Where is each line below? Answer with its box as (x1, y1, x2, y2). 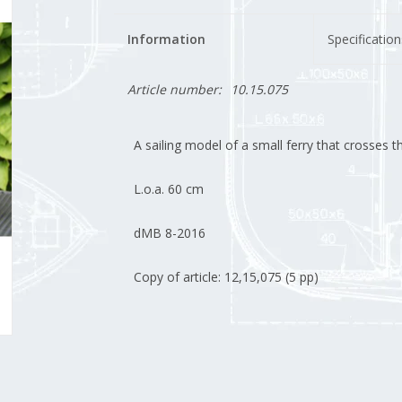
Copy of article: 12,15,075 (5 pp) (133, 268, 319, 285)
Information (127, 31, 205, 48)
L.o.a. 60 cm (133, 180, 204, 197)
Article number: (127, 81, 222, 98)
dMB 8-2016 (133, 224, 205, 241)
